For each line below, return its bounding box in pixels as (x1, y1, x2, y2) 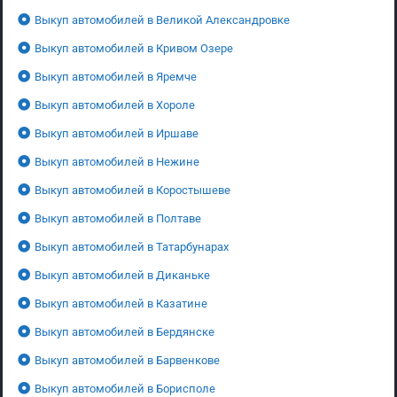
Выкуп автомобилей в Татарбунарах (35, 239, 229, 253)
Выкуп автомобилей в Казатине (35, 296, 207, 310)
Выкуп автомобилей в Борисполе (35, 381, 215, 395)
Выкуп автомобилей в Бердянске (35, 324, 214, 339)
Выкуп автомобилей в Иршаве (35, 126, 198, 140)
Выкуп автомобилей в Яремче (35, 69, 197, 83)
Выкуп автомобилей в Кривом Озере (35, 41, 233, 55)
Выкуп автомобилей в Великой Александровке (35, 12, 290, 27)
